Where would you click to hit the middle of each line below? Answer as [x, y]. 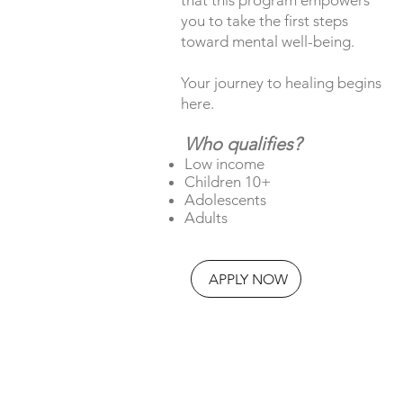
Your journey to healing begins [282, 82]
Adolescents [225, 200]
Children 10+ [227, 182]
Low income [224, 164]
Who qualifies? [242, 144]
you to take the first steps [265, 20]
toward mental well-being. [268, 41]
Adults [206, 218]
